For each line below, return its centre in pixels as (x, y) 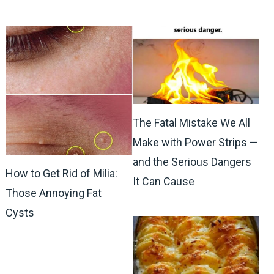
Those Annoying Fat (53, 193)
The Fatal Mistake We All (191, 122)
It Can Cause (163, 181)
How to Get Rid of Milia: (61, 173)
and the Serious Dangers (192, 161)
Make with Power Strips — (195, 142)
